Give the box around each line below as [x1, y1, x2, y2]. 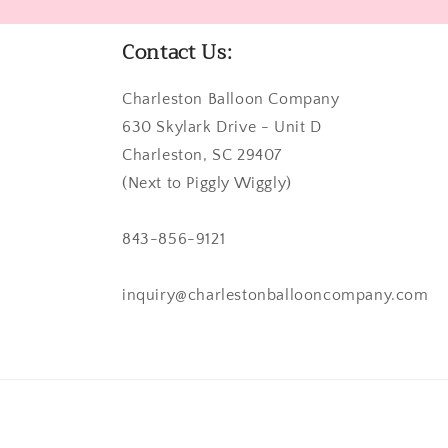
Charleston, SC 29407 [122, 145, 282, 164]
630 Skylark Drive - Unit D [122, 117, 322, 136]
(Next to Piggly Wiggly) [122, 173, 292, 192]
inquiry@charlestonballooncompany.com [122, 285, 429, 304]
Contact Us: [122, 34, 233, 70]
